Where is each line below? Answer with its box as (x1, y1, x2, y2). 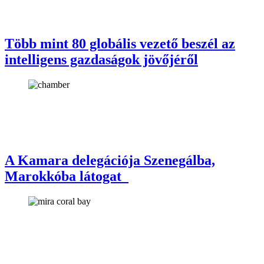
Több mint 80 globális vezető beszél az (5, 36, 235, 52)
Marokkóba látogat (5, 169, 128, 184)
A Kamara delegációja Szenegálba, (5, 153, 215, 169)
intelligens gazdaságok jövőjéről (5, 52, 198, 68)
